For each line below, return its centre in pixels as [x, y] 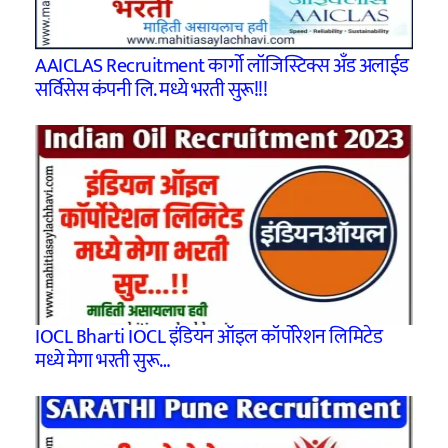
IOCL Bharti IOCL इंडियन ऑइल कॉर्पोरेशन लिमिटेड [209, 337]
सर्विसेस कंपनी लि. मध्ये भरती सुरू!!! [151, 90]
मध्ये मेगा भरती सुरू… [103, 361]
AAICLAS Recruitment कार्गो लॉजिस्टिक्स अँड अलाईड [222, 66]
